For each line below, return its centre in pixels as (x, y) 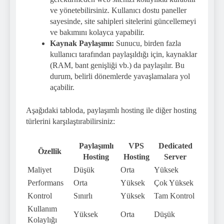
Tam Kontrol (174, 195)
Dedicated (175, 145)
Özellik (49, 151)
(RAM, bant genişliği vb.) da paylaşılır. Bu (117, 65)
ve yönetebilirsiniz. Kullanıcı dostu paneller (118, 10)
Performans (45, 182)
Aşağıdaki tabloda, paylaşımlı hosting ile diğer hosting (111, 110)
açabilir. (62, 87)
